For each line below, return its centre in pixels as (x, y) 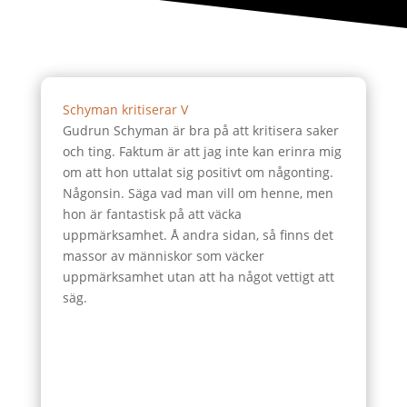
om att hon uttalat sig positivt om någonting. (198, 172)
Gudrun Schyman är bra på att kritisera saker (200, 130)
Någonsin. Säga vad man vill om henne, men (198, 193)
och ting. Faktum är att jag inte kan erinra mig (202, 151)
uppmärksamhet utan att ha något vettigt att (198, 277)
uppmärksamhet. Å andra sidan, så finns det (198, 235)
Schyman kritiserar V (125, 109)
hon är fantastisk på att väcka (152, 214)
